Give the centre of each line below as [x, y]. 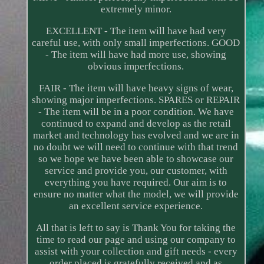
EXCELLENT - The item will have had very [136, 31]
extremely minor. [136, 9]
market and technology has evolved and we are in [136, 136]
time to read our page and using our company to [136, 240]
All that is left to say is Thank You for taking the [136, 228]
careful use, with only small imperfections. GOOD [136, 43]
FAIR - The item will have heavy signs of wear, [136, 88]
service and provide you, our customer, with [136, 171]
